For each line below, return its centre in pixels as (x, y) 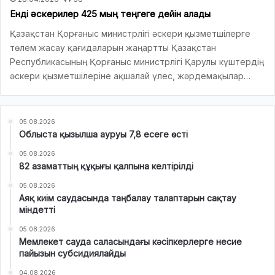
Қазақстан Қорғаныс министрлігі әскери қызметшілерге (130, 33)
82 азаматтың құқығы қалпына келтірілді (106, 166)
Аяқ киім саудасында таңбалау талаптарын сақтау (128, 198)
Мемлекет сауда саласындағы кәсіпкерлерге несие (130, 241)
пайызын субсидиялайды (72, 253)
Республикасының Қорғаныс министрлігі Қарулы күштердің (137, 61)
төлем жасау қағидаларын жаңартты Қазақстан (113, 47)
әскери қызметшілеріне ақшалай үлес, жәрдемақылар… (130, 76)
